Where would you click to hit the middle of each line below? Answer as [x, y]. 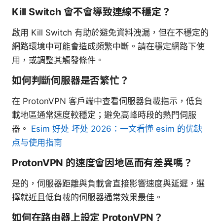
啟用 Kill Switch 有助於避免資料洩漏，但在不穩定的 [110, 32]
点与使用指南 [37, 142]
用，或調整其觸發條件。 [58, 60]
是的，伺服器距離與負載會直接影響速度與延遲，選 [108, 183]
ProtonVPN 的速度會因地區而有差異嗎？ [102, 163]
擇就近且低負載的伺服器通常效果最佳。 [87, 197]
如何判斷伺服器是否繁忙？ [71, 80]
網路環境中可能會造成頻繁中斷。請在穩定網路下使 [108, 46]
